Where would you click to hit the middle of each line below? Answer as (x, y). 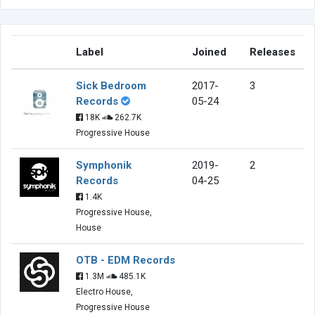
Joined (209, 52)
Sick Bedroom (111, 85)
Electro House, (104, 291)
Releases (272, 52)
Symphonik (104, 165)
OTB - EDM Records (126, 260)
